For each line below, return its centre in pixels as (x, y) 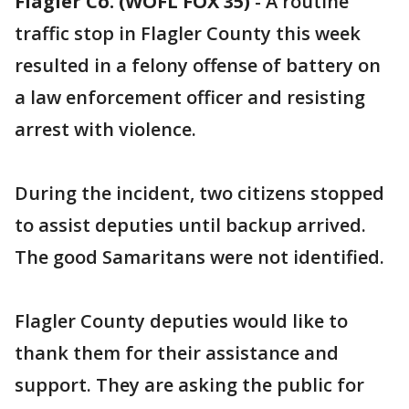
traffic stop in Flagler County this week (188, 33)
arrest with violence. (105, 129)
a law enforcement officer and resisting (190, 97)
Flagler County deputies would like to (181, 321)
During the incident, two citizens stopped (199, 193)
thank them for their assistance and (177, 353)
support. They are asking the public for (189, 385)
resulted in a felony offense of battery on (198, 65)
